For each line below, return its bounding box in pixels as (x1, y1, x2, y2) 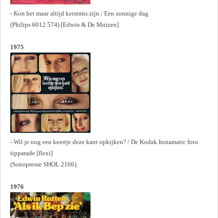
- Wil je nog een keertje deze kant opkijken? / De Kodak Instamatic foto (10, 138, 198, 145)
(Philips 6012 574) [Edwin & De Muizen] (10, 20, 119, 28)
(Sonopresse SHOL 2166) (10, 160, 76, 168)
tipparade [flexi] (10, 149, 53, 157)
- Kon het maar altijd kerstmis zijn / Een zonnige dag (10, 9, 148, 17)
